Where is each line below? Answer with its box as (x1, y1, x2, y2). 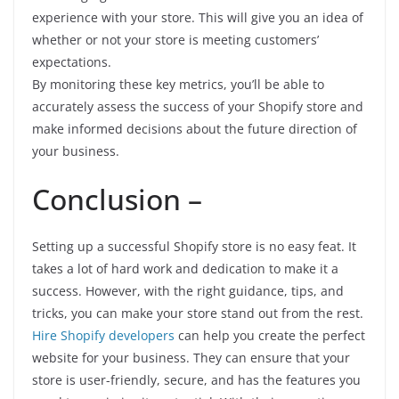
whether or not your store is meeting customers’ (32, 31, 319, 48)
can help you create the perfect (175, 327, 365, 344)
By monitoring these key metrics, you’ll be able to (32, 76, 324, 93)
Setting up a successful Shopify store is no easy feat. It (32, 238, 356, 255)
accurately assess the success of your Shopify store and (32, 98, 363, 115)
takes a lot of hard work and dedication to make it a (32, 260, 338, 277)
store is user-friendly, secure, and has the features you (32, 371, 361, 388)
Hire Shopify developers (32, 327, 175, 344)
